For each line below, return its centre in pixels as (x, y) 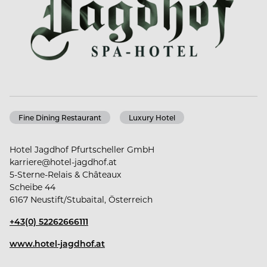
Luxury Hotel (152, 118)
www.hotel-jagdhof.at (57, 244)
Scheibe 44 (32, 187)
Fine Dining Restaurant (60, 118)
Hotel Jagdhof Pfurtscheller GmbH (82, 150)
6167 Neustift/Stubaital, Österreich (81, 200)
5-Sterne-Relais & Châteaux (65, 175)
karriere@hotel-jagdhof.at (63, 162)
